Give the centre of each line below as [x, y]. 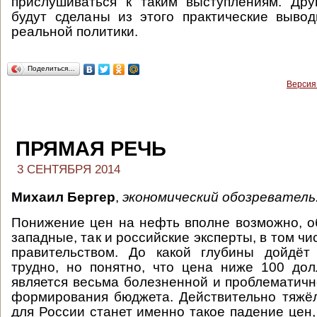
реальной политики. [76, 31]
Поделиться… [51, 68]
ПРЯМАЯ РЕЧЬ [91, 149]
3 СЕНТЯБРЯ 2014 [69, 169]
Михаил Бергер [63, 197]
